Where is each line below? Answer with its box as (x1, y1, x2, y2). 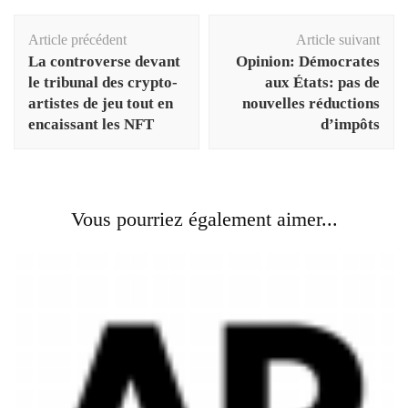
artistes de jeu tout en (28, 94, 173, 112)
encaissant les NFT (28, 115, 154, 133)
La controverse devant (28, 52, 180, 70)
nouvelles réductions (242, 94, 380, 112)
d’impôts (321, 115, 380, 133)
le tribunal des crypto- (28, 73, 178, 91)
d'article (14, 37, 93, 62)
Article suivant (296, 31, 380, 47)
